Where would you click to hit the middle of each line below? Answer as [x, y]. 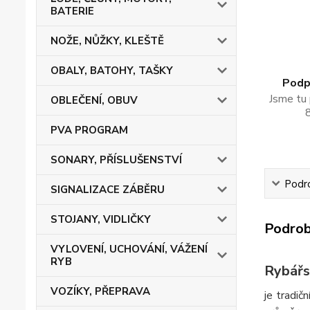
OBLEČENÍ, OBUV [94, 100]
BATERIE [72, 11]
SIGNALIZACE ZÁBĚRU [108, 190]
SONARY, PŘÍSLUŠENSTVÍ [116, 160]
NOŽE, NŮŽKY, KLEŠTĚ [107, 41]
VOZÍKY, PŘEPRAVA [100, 291]
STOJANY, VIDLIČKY [101, 219]
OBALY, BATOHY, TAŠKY [112, 71]
